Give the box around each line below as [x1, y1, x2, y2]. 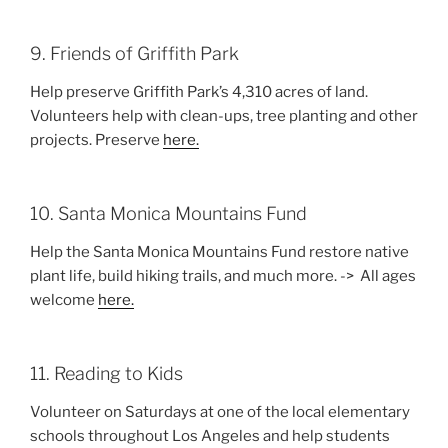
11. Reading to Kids [30, 363, 183, 385]
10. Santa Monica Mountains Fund [30, 203, 307, 225]
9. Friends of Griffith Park [30, 43, 239, 65]
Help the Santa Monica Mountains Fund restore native [30, 242, 409, 261]
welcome [30, 290, 98, 309]
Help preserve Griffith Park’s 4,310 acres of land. [30, 82, 368, 101]
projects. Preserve [30, 130, 163, 149]
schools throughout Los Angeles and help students [30, 426, 390, 445]
